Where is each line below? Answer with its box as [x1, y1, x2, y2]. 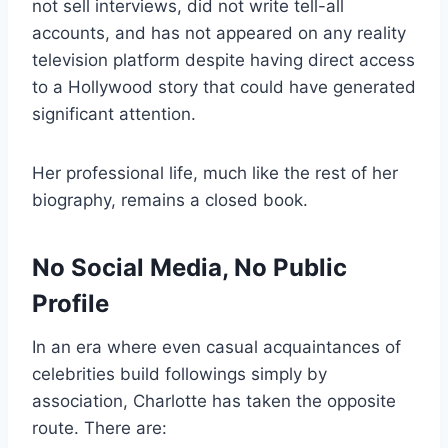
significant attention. [32, 104, 196, 125]
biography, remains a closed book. [32, 190, 308, 211]
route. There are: [32, 418, 167, 439]
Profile [32, 289, 109, 319]
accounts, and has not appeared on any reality [32, 23, 406, 44]
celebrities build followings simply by [32, 364, 327, 385]
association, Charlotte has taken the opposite [32, 391, 396, 412]
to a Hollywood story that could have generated [32, 77, 416, 98]
